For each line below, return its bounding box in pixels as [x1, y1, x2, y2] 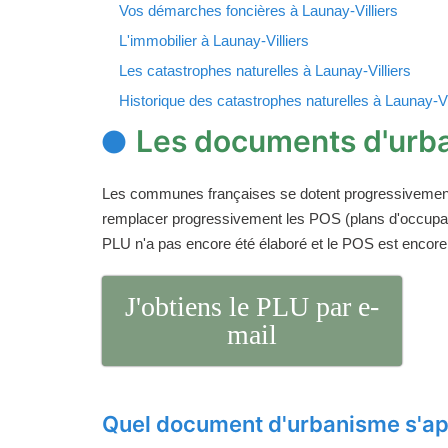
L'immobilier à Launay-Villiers [119, 32, 309, 50]
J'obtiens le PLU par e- [125, 291, 379, 323]
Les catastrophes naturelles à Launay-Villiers [119, 62, 411, 80]
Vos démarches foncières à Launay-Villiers [119, 2, 398, 20]
